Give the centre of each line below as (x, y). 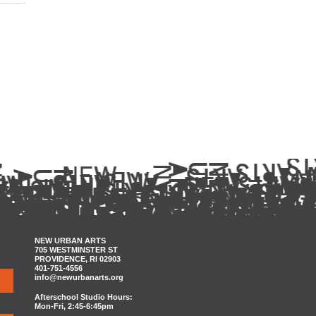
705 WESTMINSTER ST (76, 250)
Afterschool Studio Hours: (84, 297)
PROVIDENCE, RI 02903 (78, 259)
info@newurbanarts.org (79, 277)
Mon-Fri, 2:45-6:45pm (74, 306)
